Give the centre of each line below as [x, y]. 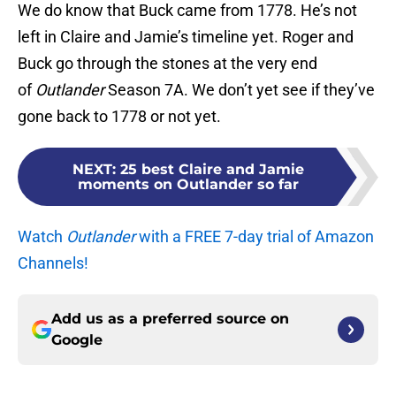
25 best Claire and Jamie [212, 170]
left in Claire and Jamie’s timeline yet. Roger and [186, 37]
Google [77, 340]
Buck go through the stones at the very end [168, 64]
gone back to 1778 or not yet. [119, 117]
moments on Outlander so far [188, 185]
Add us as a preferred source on [170, 319]
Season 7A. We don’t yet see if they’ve [240, 90]
